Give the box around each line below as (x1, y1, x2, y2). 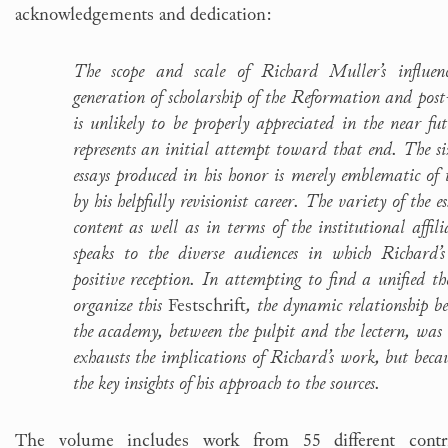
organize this (72, 290, 168, 319)
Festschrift (167, 290, 246, 319)
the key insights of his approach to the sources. (72, 368, 380, 397)
